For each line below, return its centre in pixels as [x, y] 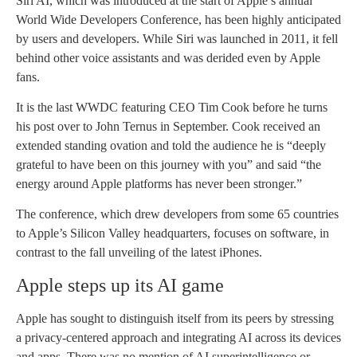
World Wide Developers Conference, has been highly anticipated [178, 19]
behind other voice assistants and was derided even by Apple [168, 57]
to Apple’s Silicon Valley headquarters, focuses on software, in [173, 233]
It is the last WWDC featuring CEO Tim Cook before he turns [172, 107]
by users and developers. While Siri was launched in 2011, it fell [177, 38]
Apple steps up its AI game [120, 285]
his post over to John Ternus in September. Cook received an [168, 126]
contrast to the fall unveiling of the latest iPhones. [139, 253]
